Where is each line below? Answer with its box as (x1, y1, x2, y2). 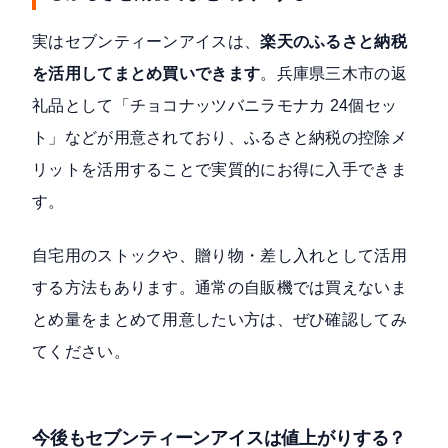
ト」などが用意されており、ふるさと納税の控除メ (32, 129, 407, 147)
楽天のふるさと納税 (260, 33, 408, 51)
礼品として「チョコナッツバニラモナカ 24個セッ (32, 97, 398, 115)
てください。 (32, 343, 130, 361)
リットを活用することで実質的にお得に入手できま (32, 161, 407, 179)
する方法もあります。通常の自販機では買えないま (32, 279, 407, 297)
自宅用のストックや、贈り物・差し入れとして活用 (32, 247, 407, 265)
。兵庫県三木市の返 (260, 65, 408, 83)
